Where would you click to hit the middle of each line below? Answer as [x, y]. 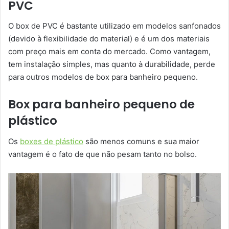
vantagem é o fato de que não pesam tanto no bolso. [102, 154]
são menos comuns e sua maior [141, 141]
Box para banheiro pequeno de [101, 105]
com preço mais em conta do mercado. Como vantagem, [109, 52]
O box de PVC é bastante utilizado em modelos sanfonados [114, 26]
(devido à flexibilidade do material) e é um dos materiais [109, 39]
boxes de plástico [52, 141]
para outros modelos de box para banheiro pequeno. [103, 77]
